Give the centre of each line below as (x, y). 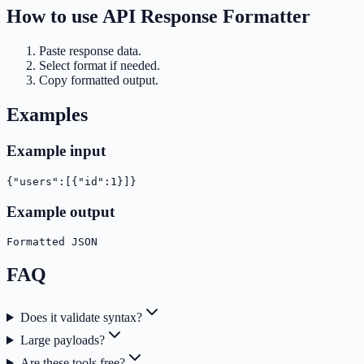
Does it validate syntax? (81, 318)
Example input (56, 151)
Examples (47, 115)
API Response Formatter (206, 17)
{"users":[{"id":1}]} (71, 181)
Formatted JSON (52, 242)
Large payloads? (62, 340)
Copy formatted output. (99, 80)
